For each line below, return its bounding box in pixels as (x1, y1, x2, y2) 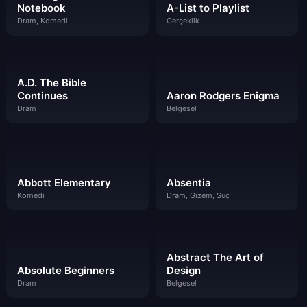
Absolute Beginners (17, 264, 114, 277)
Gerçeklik (166, 15, 199, 25)
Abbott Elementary (17, 176, 111, 190)
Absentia (166, 176, 211, 190)
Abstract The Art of (166, 251, 264, 264)
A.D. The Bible (17, 75, 86, 89)
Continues (17, 88, 68, 102)
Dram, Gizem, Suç (166, 191, 230, 201)
